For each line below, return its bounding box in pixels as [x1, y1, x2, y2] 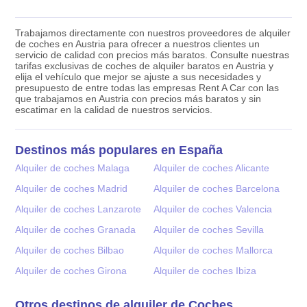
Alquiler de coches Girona [15, 265, 127, 276]
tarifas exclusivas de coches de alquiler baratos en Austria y [15, 60, 274, 71]
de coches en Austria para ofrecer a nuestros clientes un [15, 38, 260, 49]
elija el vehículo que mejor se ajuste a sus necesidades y [15, 71, 262, 82]
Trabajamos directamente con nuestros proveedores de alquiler [15, 27, 291, 38]
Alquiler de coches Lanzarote [15, 203, 142, 214]
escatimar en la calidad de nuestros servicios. [15, 103, 213, 115]
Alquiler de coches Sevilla [153, 223, 264, 235]
